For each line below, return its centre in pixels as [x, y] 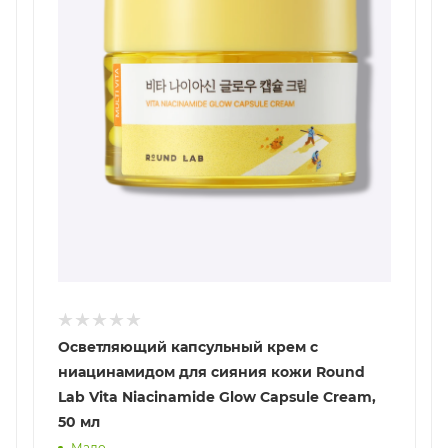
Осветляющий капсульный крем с [188, 347]
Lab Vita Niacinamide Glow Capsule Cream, [217, 397]
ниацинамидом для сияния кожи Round [211, 372]
